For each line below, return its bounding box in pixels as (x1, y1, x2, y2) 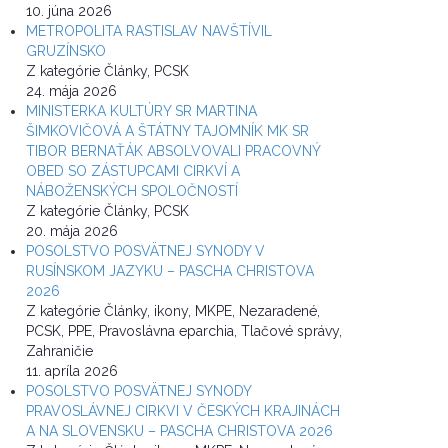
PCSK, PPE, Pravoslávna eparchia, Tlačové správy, (26, 323, 342, 340)
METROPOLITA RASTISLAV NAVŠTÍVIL (26, 23, 272, 40)
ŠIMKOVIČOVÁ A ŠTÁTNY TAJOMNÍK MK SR (26, 123, 309, 140)
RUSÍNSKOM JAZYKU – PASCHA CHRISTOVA (26, 263, 314, 280)
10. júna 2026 (26, 3, 112, 20)
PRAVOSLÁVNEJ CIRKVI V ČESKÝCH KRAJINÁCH (26, 403, 340, 420)
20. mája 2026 (26, 223, 118, 240)
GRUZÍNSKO (26, 43, 106, 60)
